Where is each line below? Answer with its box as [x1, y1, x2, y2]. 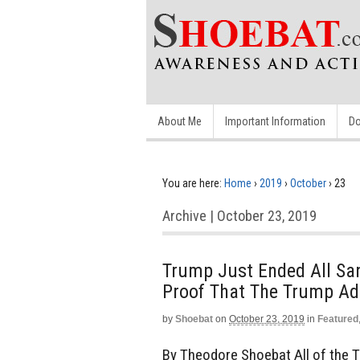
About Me [157, 115, 202, 128]
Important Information [225, 115, 325, 128]
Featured [317, 313, 358, 325]
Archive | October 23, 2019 [162, 207, 317, 224]
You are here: [162, 177, 222, 190]
